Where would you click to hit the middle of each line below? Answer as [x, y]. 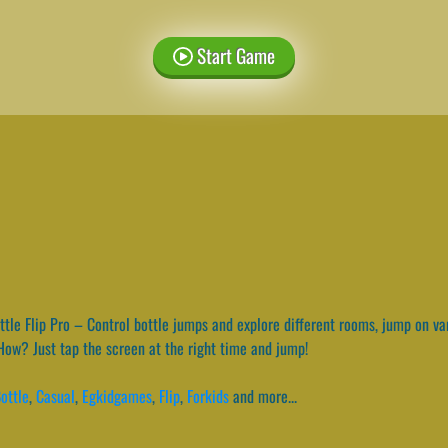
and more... [265, 395]
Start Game [233, 55]
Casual [55, 395]
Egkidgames [117, 395]
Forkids [208, 395]
